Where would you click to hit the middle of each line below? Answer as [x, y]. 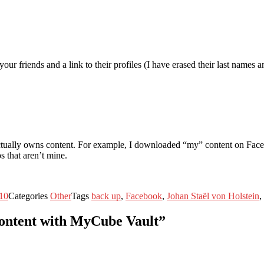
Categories [29, 196]
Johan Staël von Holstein [213, 196]
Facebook [144, 196]
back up [106, 196]
